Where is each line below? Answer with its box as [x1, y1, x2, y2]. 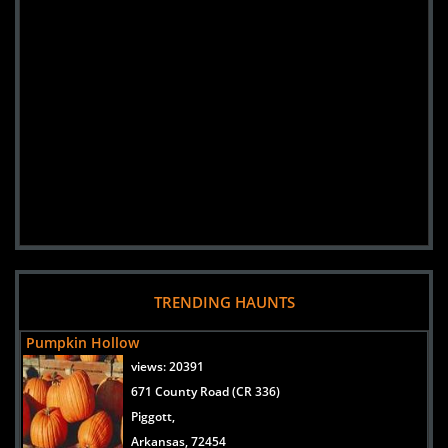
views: [131, 357, 169, 375]
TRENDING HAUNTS [153, 291, 295, 312]
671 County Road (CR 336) [131, 382, 280, 400]
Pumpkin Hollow [26, 332, 139, 352]
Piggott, [131, 407, 175, 425]
